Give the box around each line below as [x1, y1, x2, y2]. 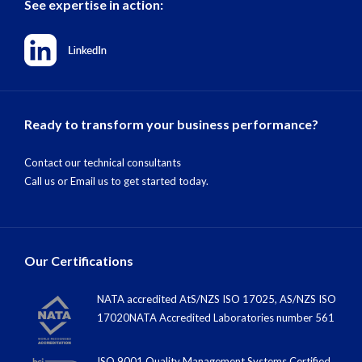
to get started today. [108, 174, 208, 187]
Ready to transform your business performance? [24, 116, 318, 132]
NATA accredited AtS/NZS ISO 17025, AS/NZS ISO [97, 292, 336, 305]
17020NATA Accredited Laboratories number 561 [97, 310, 335, 324]
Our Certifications [24, 252, 133, 268]
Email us [70, 174, 108, 187]
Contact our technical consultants [24, 155, 181, 169]
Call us [24, 174, 55, 187]
